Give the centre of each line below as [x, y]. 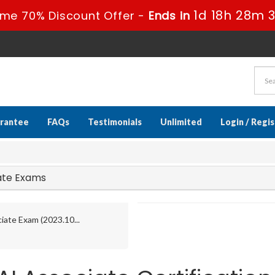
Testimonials [115, 122]
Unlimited [181, 122]
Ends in [171, 16]
